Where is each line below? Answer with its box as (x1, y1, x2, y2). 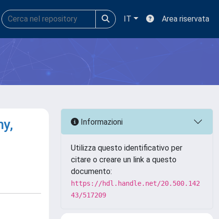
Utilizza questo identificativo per (71, 143, 182, 153)
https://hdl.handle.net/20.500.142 (71, 179, 200, 187)
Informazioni (79, 117, 123, 127)
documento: (71, 167, 112, 176)
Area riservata (162, 14, 209, 23)
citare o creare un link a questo (71, 155, 176, 164)
